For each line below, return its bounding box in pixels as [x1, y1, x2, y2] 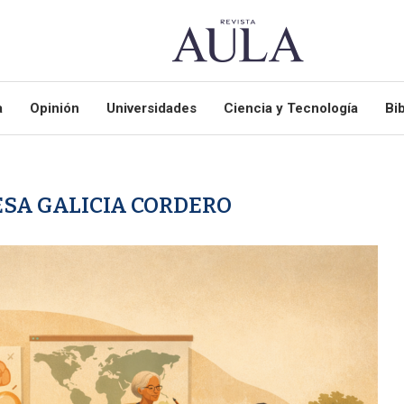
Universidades [106, 100, 197, 116]
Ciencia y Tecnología [223, 100, 358, 116]
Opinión [29, 100, 79, 116]
